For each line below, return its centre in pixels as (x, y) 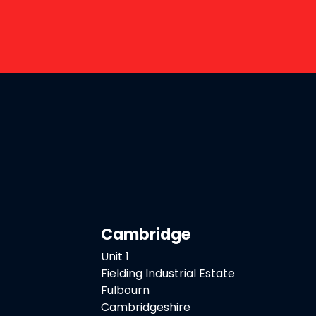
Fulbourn (125, 290)
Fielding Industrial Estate (168, 273)
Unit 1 (115, 256)
